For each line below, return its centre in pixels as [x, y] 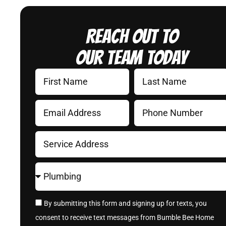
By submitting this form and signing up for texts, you [125, 204]
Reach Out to [132, 36]
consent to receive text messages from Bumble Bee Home [125, 218]
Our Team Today [132, 58]
